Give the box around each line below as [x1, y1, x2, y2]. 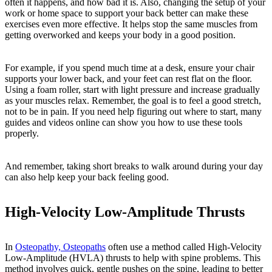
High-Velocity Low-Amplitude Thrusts [5, 204, 245, 220]
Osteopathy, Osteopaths [15, 242, 106, 253]
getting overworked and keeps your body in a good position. [5, 30, 236, 41]
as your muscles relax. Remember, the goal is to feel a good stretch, [5, 95, 261, 106]
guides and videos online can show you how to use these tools [5, 117, 242, 128]
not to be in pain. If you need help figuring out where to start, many [5, 106, 262, 117]
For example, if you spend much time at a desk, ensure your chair [5, 63, 254, 73]
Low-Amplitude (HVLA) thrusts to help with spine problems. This [5, 253, 260, 263]
